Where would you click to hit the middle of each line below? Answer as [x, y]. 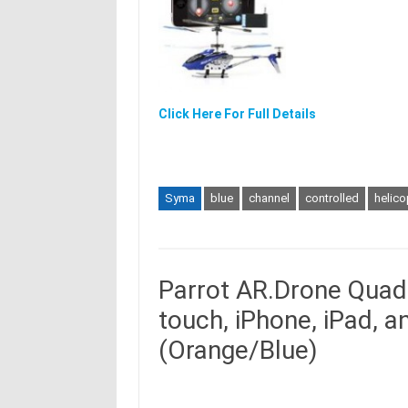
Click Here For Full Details [237, 114]
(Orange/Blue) [238, 350]
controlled [331, 198]
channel [269, 198]
